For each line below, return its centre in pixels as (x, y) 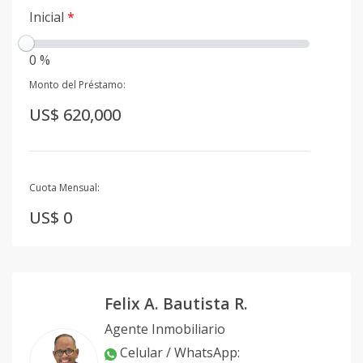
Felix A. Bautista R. (176, 304)
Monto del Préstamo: (77, 85)
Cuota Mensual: (64, 188)
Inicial (48, 17)
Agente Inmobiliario (165, 329)
